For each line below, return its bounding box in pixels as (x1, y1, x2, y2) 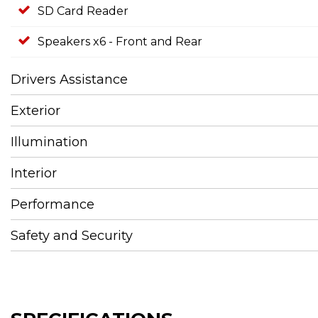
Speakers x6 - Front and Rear (38, 34, 202, 48)
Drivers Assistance (11, 71, 128, 87)
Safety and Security (11, 227, 133, 243)
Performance (11, 196, 94, 212)
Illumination (11, 133, 88, 150)
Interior (11, 165, 57, 181)
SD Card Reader (38, 4, 128, 18)
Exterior (11, 102, 60, 119)
